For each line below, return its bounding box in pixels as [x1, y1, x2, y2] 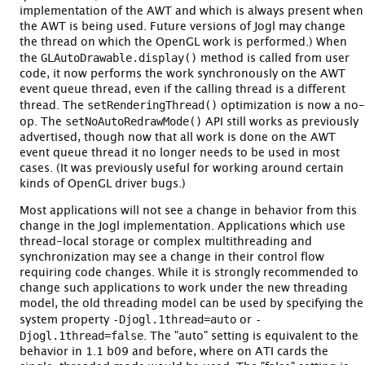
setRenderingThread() [87, 98, 218, 112]
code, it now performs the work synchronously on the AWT [20, 68, 345, 80]
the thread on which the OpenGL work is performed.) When [20, 36, 347, 48]
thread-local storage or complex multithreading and [20, 235, 312, 248]
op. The [20, 116, 65, 128]
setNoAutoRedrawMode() [65, 114, 202, 128]
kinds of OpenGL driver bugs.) [20, 178, 186, 190]
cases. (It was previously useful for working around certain [20, 162, 344, 174]
